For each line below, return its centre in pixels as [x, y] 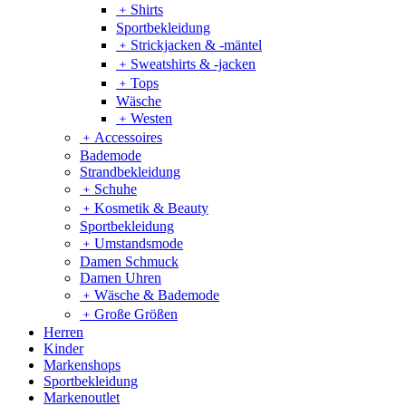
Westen [151, 118]
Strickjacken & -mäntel [196, 44]
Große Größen [136, 314]
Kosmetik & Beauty [151, 208]
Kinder [63, 348]
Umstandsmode [139, 243]
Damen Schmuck [129, 261]
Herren [63, 332]
